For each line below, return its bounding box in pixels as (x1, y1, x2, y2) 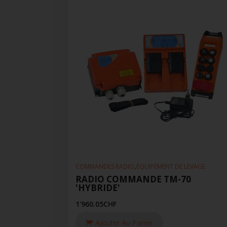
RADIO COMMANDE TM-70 (75, 173, 192, 185)
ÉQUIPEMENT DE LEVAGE (136, 162, 206, 171)
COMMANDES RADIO (75, 162, 135, 171)
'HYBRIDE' (75, 181, 121, 194)
